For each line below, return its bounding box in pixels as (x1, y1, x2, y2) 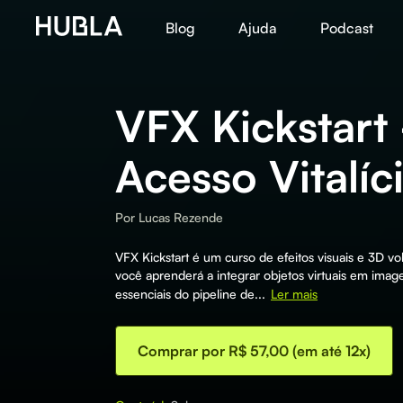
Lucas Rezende (139, 210, 223, 225)
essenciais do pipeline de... (115, 286, 265, 301)
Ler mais (271, 286, 318, 301)
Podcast (320, 19, 373, 37)
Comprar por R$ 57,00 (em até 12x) (138, 342, 371, 360)
